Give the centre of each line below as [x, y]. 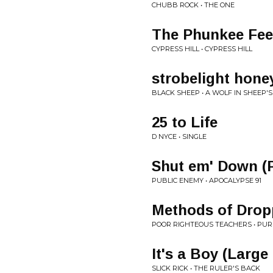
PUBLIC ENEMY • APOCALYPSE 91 [207, 180]
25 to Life [185, 122]
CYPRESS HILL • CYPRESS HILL [202, 49]
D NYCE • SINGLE [179, 136]
